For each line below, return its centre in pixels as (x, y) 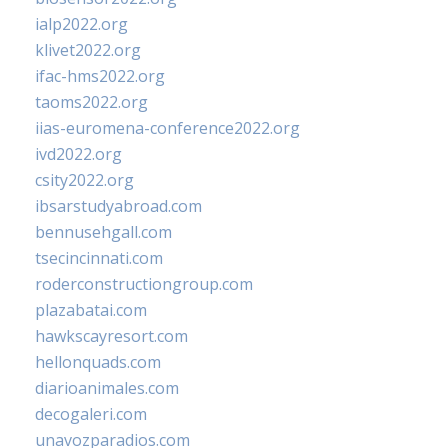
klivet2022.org (88, 50)
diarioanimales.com (107, 388)
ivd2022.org (78, 154)
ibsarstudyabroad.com (118, 206)
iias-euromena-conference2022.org (167, 128)
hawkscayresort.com (111, 336)
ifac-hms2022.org (100, 76)
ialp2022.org (81, 24)
